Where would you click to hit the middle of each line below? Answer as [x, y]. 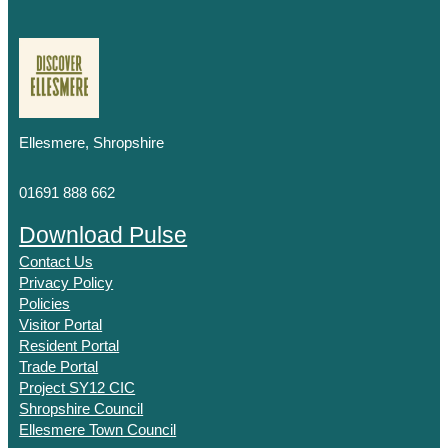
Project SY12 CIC [77, 387]
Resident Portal [69, 345]
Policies [45, 303]
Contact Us [56, 261]
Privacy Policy [66, 282]
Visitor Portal [61, 324]
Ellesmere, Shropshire [92, 142]
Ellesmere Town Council [98, 429]
